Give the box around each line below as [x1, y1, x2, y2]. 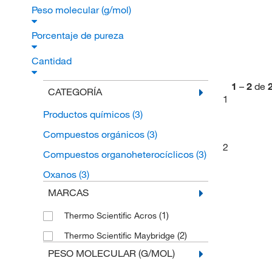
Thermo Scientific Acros [64, 210, 159, 222]
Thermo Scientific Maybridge [64, 230, 177, 242]
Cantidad [32, 55, 74, 67]
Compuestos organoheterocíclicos [42, 148, 196, 161]
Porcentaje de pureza [32, 29, 126, 42]
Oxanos [42, 168, 79, 181]
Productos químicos [42, 108, 132, 121]
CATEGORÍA [47, 86, 102, 98]
